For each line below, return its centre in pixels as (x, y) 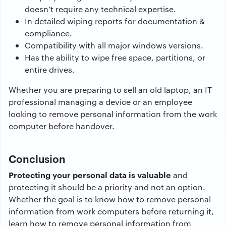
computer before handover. (62, 126)
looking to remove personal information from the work (113, 114)
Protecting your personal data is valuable (90, 175)
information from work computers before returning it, (111, 211)
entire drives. (50, 69)
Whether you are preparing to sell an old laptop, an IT (110, 90)
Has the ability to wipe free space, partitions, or (115, 57)
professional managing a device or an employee (100, 102)
